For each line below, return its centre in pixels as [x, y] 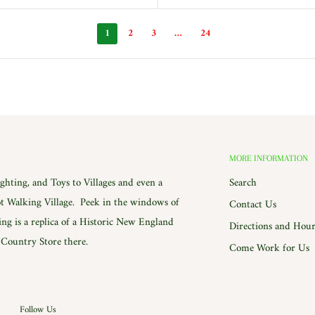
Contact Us [253, 205]
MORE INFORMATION [269, 158]
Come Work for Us [269, 248]
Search [243, 183]
